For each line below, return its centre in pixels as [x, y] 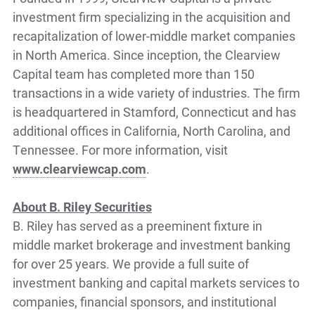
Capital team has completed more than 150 [134, 73]
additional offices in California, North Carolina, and [152, 130]
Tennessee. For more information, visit [120, 149]
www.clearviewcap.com [79, 168]
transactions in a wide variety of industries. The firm [156, 92]
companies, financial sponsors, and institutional [144, 301]
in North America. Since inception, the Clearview [147, 54]
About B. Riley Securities [82, 206]
